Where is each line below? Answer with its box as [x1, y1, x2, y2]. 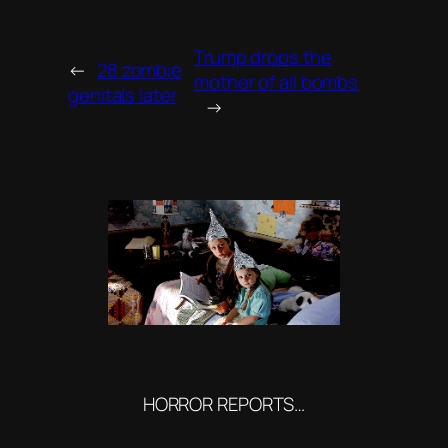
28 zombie [96, 56, 183, 83]
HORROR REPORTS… [142, 391, 306, 418]
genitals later [68, 81, 177, 108]
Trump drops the [194, 44, 332, 71]
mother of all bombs [194, 69, 359, 96]
